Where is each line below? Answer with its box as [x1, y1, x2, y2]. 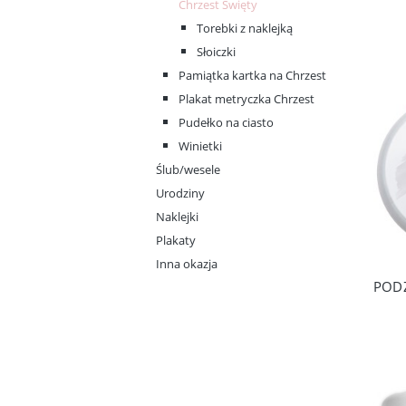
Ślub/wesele [156, 161, 220, 178]
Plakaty [156, 232, 196, 248]
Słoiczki [197, 43, 236, 60]
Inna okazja [156, 256, 217, 272]
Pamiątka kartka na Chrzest [179, 67, 326, 83]
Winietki [179, 138, 222, 154]
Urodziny [156, 185, 205, 201]
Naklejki [156, 208, 198, 225]
